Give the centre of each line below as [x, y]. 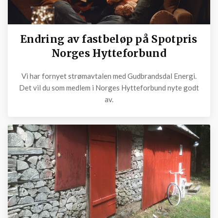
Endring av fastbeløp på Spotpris [109, 39]
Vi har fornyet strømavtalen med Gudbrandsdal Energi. [109, 76]
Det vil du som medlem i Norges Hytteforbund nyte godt [109, 87]
